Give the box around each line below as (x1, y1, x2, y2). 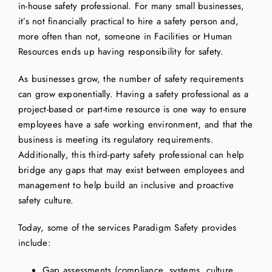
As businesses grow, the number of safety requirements (18, 72, 243, 86)
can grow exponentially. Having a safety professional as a (18, 87, 248, 101)
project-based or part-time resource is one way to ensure (18, 103, 247, 117)
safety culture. (18, 194, 74, 208)
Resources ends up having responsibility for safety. (18, 45, 224, 59)
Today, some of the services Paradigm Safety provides (18, 221, 237, 235)
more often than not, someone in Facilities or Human (18, 30, 233, 44)
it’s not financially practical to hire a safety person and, (18, 15, 239, 29)
